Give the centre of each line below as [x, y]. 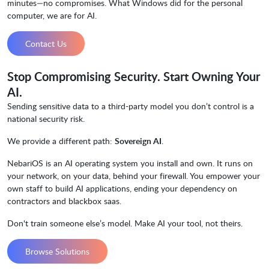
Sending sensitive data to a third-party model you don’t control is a [131, 106]
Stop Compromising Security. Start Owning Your [134, 77]
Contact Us [46, 44]
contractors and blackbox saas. [64, 201]
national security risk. [46, 119]
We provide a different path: [61, 141]
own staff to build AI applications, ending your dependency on [122, 189]
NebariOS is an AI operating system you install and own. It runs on [130, 163]
